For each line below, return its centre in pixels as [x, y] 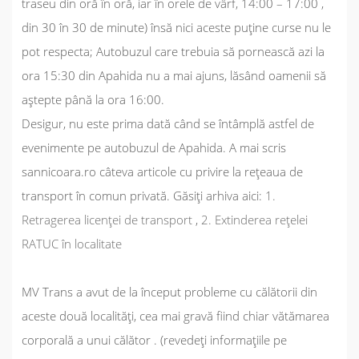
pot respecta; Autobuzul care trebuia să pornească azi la [173, 51]
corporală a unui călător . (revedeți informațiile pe [154, 339]
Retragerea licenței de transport [107, 219]
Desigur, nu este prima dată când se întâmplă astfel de [168, 123]
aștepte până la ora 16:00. [93, 99]
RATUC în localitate [72, 243]
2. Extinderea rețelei [254, 219]
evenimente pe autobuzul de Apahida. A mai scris [154, 147]
